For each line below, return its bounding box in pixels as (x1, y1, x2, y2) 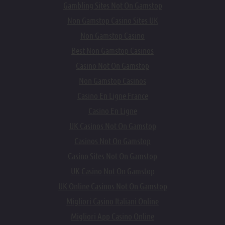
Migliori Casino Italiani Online (66, 196, 159, 206)
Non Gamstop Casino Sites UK (67, 16, 158, 26)
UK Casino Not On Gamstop (70, 166, 155, 176)
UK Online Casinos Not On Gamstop (58, 181, 167, 191)
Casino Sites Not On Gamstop (68, 151, 157, 161)
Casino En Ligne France (77, 91, 148, 101)
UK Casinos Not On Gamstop (69, 121, 156, 131)
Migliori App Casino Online (71, 211, 154, 221)
